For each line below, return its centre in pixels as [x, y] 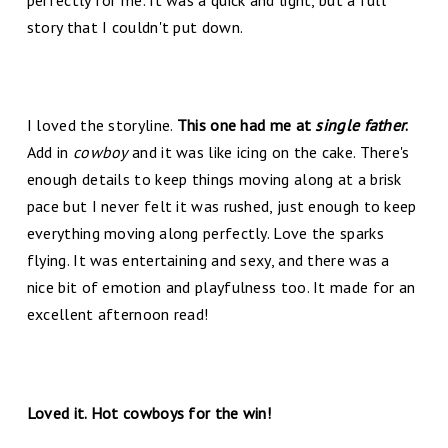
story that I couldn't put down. [135, 26]
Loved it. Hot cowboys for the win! [149, 413]
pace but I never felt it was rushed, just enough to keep [221, 206]
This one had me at [246, 125]
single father [360, 125]
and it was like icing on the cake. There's [268, 152]
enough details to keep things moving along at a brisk [214, 179]
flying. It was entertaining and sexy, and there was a [208, 260]
